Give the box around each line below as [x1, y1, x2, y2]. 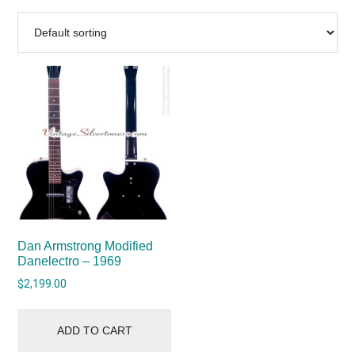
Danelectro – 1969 [17, 254, 122, 268]
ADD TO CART [56, 323, 132, 337]
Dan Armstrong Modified [17, 239, 154, 253]
